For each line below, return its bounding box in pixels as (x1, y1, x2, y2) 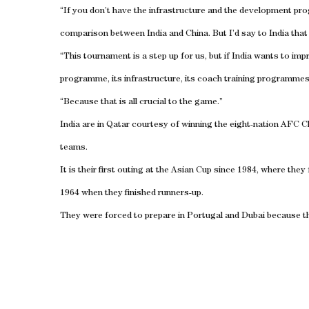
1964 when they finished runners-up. (60, 189, 203, 198)
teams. (60, 143, 88, 152)
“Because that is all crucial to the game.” (60, 98, 223, 107)
